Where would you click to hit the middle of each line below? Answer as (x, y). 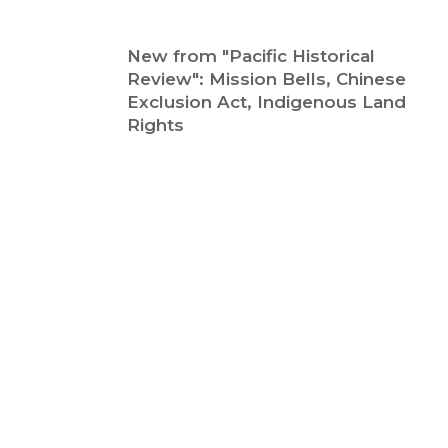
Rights (155, 124)
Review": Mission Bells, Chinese (266, 78)
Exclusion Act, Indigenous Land (266, 101)
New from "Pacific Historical (250, 55)
